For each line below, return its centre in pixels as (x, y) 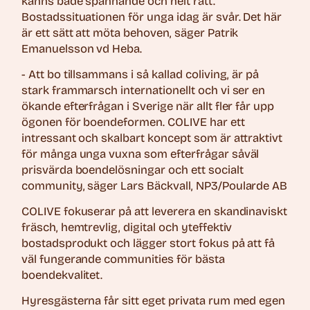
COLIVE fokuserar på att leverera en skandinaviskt (154, 212)
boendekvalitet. (62, 275)
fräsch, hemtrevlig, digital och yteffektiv (127, 228)
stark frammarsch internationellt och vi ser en (143, 91)
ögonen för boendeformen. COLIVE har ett (133, 122)
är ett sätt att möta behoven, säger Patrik (130, 33)
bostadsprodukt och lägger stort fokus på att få (148, 244)
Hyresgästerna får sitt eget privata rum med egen (153, 301)
